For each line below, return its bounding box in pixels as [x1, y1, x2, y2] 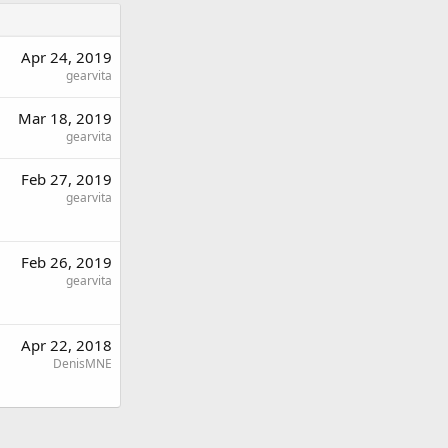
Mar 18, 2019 [18, 107, 112, 128]
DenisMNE [53, 354, 112, 372]
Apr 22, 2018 [21, 334, 112, 355]
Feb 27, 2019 [21, 168, 112, 189]
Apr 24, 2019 [21, 46, 112, 67]
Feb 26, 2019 [21, 251, 112, 272]
